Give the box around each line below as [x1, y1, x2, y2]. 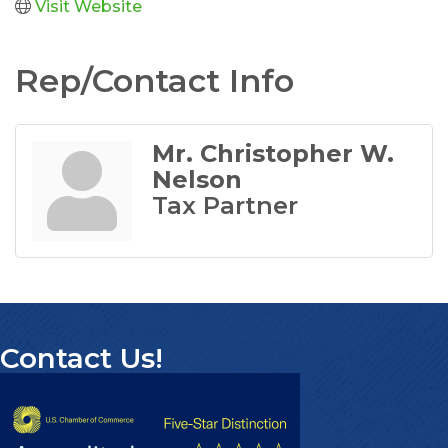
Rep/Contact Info [15, 60, 294, 100]
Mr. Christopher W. [152, 138, 394, 168]
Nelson [152, 164, 242, 194]
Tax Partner [152, 190, 298, 220]
